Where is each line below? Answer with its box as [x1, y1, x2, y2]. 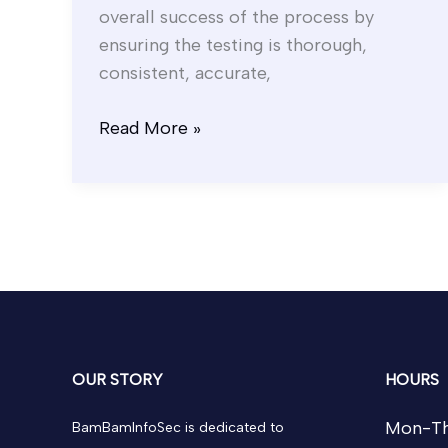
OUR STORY [72, 370, 163, 389]
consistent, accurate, [99, 61, 271, 84]
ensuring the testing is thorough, [99, 33, 367, 56]
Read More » [99, 116, 201, 139]
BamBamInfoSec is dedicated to [72, 419, 284, 436]
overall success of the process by [99, 5, 374, 28]
